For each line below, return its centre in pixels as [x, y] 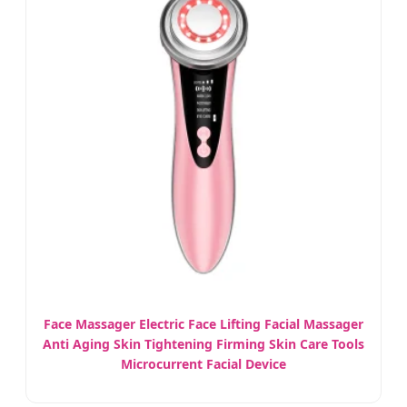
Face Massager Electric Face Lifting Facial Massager [203, 324]
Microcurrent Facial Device [203, 364]
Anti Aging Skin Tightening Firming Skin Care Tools [203, 344]
